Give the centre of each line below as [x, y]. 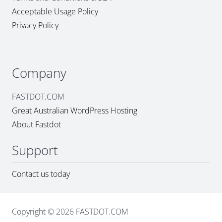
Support [35, 150]
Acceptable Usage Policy [55, 12]
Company [39, 73]
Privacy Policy [35, 26]
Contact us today [42, 174]
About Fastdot [36, 125]
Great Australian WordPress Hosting [75, 111]
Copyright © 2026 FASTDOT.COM [70, 212]
